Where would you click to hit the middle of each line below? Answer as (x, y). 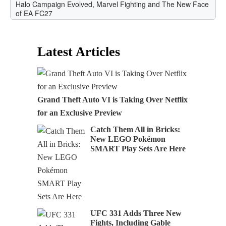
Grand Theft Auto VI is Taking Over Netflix (112, 100)
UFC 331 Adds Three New (136, 213)
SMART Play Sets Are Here (138, 149)
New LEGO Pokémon (128, 139)
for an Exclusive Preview (80, 113)
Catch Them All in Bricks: (135, 130)
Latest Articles (79, 52)
